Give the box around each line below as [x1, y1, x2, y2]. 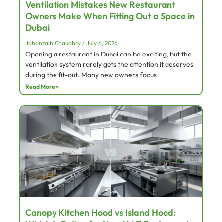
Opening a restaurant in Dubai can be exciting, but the [25, 50, 192, 59]
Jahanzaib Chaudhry [25, 39, 82, 47]
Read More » [25, 83, 59, 91]
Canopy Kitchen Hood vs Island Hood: [25, 207, 176, 219]
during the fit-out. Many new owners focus [25, 70, 157, 80]
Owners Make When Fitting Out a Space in [25, 10, 195, 22]
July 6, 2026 [85, 39, 118, 47]
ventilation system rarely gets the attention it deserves [25, 60, 193, 69]
